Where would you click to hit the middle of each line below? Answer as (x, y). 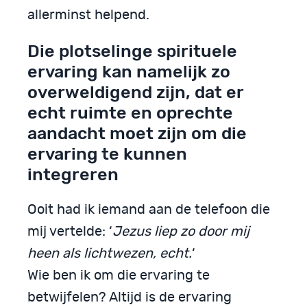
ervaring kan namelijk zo (129, 71)
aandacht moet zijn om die (137, 133)
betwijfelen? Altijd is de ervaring (130, 297)
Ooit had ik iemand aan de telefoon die (149, 209)
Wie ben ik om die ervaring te (119, 275)
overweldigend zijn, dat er (135, 91)
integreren (73, 174)
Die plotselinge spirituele (132, 50)
